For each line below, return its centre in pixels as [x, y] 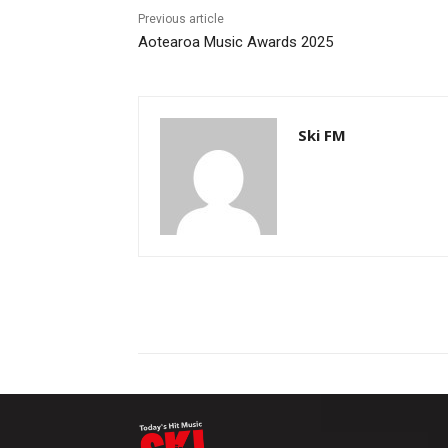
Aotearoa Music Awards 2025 [235, 42]
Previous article [181, 19]
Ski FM [322, 135]
